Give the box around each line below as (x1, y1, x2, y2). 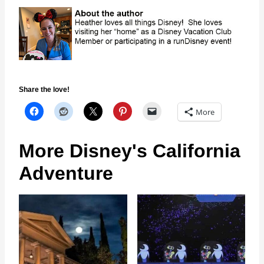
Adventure (19, 163, 113, 184)
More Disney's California (19, 140, 240, 162)
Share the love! (19, 85, 70, 94)
